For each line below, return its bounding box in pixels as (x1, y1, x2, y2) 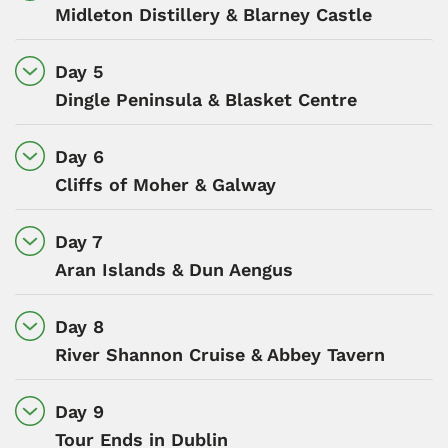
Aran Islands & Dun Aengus (55, 258, 293, 280)
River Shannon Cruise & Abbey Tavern (55, 343, 385, 365)
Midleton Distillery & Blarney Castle (55, 3, 372, 25)
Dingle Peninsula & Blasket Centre (55, 88, 357, 110)
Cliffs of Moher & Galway (55, 173, 276, 195)
